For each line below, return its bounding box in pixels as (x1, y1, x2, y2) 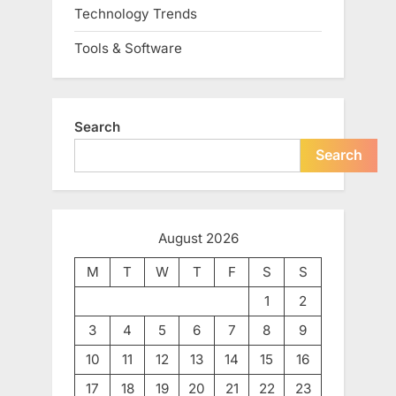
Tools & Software (74, 39, 182, 57)
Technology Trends (74, 4, 197, 22)
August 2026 (157, 230, 239, 247)
